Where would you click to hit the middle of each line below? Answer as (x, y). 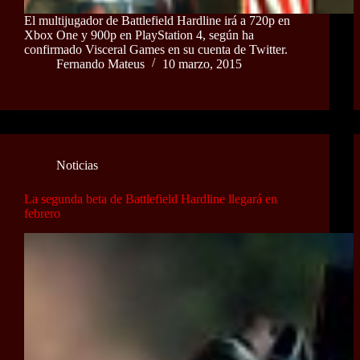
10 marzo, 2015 (202, 63)
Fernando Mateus (100, 63)
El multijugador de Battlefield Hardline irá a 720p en (157, 20)
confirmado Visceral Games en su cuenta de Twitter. (156, 49)
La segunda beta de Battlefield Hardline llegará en (151, 198)
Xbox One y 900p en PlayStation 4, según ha (139, 35)
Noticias (77, 165)
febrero (42, 213)
